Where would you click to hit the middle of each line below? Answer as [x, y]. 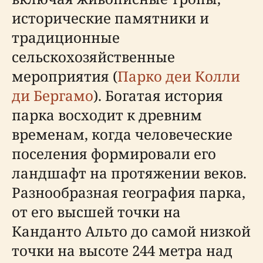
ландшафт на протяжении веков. [129, 173]
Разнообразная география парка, [129, 192]
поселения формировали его [114, 154]
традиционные [66, 37]
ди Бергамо [53, 95]
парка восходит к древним [107, 115]
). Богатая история [158, 95]
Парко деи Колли [179, 76]
